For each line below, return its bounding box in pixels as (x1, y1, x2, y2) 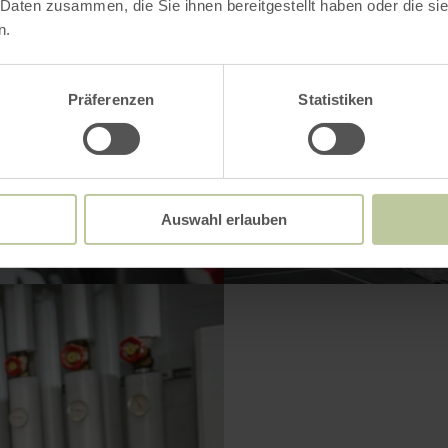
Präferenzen (67, 90, 155, 108)
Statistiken (298, 90, 374, 108)
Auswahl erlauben (161, 210, 287, 228)
